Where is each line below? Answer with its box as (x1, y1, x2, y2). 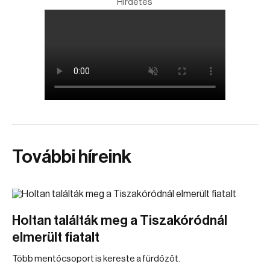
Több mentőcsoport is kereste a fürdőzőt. (12, 254, 180, 263)
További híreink (12, 148, 131, 166)
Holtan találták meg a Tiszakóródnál (12, 214, 227, 227)
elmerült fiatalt (12, 231, 99, 244)
